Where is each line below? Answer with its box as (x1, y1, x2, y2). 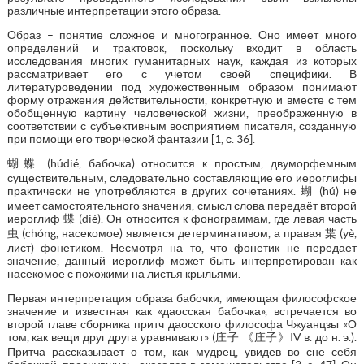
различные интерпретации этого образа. (6, 3, 221, 17)
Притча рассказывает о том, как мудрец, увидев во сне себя (6, 344, 357, 358)
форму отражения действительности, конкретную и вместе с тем (6, 93, 357, 106)
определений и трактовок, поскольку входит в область (6, 41, 357, 54)
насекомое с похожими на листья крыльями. (6, 266, 240, 280)
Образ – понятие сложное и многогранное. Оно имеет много (6, 28, 357, 41)
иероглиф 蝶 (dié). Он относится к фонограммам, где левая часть (6, 211, 357, 225)
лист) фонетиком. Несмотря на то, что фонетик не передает (6, 240, 357, 254)
